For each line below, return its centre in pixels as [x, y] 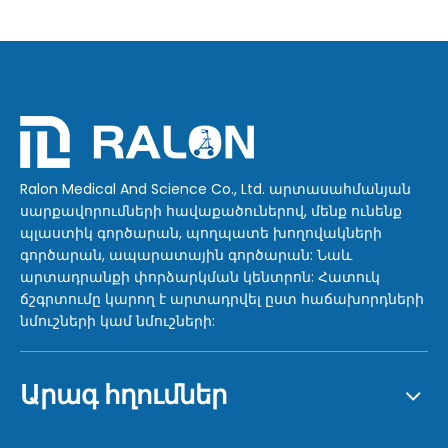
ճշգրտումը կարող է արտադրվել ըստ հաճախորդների [222, 299]
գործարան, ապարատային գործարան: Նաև [186, 255]
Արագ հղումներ [123, 395]
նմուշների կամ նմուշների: [117, 321]
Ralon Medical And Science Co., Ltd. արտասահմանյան [215, 189]
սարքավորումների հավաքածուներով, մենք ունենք [211, 211]
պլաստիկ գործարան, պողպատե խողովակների [201, 233]
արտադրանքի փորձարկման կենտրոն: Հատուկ [200, 277]
